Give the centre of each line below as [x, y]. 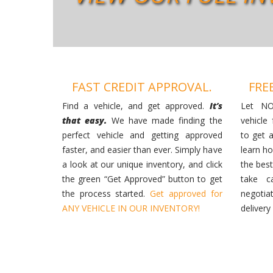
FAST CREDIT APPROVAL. [142, 87]
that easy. [87, 120]
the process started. [106, 193]
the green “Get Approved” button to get [142, 179]
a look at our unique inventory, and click [142, 164]
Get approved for [186, 193]
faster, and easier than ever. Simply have [142, 149]
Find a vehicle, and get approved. [136, 105]
